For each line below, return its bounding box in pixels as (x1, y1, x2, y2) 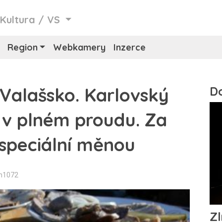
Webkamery (53, 42, 106, 53)
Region (7, 42, 38, 53)
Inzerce (113, 42, 146, 53)
